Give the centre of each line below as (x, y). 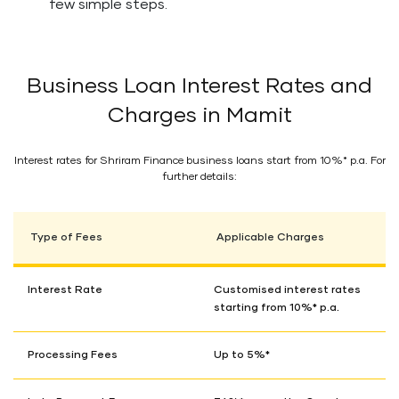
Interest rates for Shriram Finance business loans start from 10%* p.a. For (199, 161)
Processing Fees (73, 355)
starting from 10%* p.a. (277, 308)
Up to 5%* (242, 355)
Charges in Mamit (199, 116)
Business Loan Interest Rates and (199, 86)
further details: (199, 177)
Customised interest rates (287, 290)
